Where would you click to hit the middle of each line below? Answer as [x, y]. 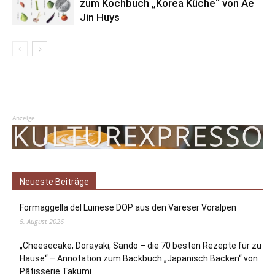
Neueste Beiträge [54, 181]
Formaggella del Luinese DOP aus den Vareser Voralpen [128, 207]
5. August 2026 [42, 221]
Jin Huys [100, 17]
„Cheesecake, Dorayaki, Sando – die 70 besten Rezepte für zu [141, 245]
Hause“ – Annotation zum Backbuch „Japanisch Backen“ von [139, 258]
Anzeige [24, 118]
